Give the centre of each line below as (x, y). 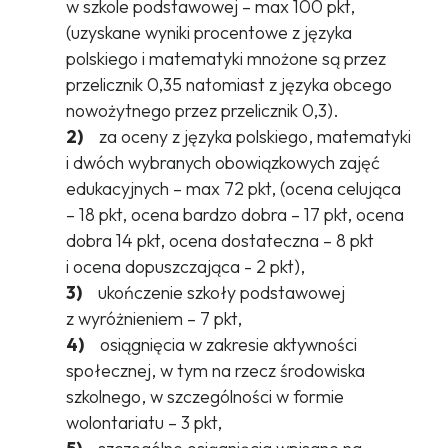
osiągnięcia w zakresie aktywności (220, 345)
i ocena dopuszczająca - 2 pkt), (185, 267)
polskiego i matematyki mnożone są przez (225, 59)
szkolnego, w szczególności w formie (204, 397)
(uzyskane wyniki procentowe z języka (208, 33)
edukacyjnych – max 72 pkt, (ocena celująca (233, 189)
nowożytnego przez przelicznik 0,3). (202, 111)
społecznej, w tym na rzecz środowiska (215, 371)
